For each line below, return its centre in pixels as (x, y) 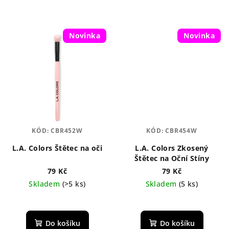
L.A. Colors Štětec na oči (57, 148)
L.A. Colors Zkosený (172, 148)
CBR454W (181, 130)
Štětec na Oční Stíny (172, 158)
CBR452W (67, 130)
